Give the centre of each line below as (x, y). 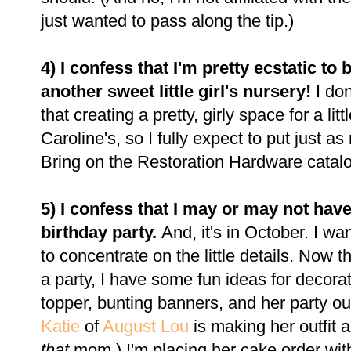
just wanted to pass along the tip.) (167, 20)
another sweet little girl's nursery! (178, 91)
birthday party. (101, 232)
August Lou (146, 326)
